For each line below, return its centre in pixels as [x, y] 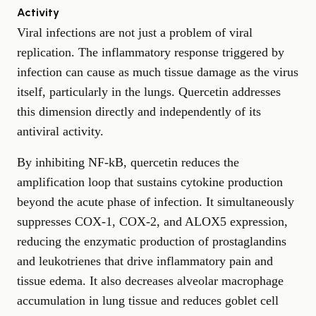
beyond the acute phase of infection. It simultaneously [156, 201]
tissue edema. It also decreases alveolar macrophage [150, 280]
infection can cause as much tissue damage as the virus [158, 72]
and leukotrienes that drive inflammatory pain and [145, 261]
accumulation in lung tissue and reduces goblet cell [148, 300]
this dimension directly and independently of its [139, 111]
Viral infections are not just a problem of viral [135, 32]
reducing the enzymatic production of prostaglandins [152, 241]
